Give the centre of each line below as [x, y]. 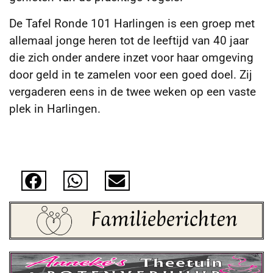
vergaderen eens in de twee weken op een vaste [133, 91]
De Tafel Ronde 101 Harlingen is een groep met [132, 23]
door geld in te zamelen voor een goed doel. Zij [131, 74]
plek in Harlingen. [55, 108]
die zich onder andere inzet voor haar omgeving [131, 57]
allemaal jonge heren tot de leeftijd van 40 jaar [129, 40]
